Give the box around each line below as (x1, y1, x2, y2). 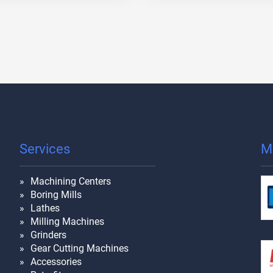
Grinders (30, 229, 66, 241)
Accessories (30, 255, 82, 268)
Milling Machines (30, 215, 104, 227)
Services (19, 141, 70, 157)
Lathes (30, 202, 60, 214)
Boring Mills (30, 188, 82, 200)
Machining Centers (30, 175, 111, 187)
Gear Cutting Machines (30, 242, 129, 254)
